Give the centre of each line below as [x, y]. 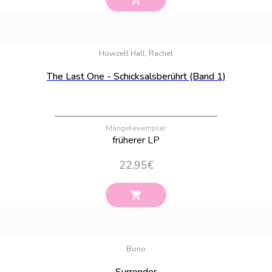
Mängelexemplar [136, 128]
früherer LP [136, 140]
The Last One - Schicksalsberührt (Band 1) [136, 76]
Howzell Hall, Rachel [136, 53]
